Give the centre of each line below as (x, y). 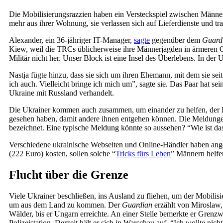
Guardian (137, 205)
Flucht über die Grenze (69, 174)
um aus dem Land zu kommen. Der (65, 205)
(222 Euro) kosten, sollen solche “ (62, 153)
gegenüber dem (176, 40)
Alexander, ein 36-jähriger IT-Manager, (71, 40)
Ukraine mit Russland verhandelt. (61, 93)
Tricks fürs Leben (143, 153)
